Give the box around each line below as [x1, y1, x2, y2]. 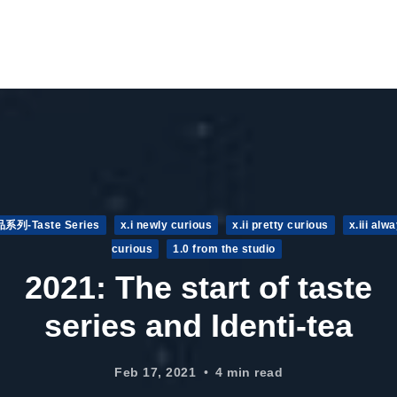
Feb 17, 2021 [114, 364, 200, 379]
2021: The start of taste [25, 269, 372, 306]
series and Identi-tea [44, 307, 353, 344]
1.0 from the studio [173, 242, 276, 255]
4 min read [215, 364, 283, 379]
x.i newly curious [120, 218, 212, 231]
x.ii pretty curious [232, 218, 329, 231]
